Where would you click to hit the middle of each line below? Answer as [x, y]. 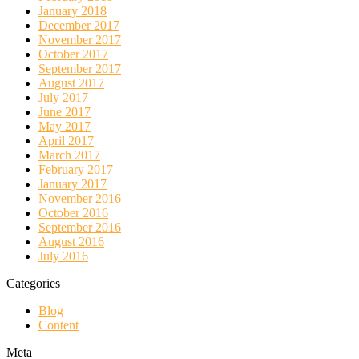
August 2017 [71, 83]
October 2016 [73, 212]
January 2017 [73, 184]
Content [58, 325]
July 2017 [63, 97]
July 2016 [63, 256]
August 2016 [71, 241]
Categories [33, 283]
